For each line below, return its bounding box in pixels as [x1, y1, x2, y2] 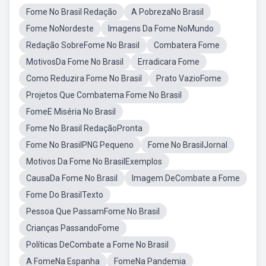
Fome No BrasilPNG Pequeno [26, 140, 134, 150]
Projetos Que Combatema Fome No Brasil [26, 90, 182, 100]
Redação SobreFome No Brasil [26, 40, 140, 50]
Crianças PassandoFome [26, 223, 119, 233]
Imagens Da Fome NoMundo [108, 24, 214, 33]
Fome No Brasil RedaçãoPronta [26, 123, 142, 133]
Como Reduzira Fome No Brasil [26, 74, 142, 83]
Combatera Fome [154, 40, 220, 50]
